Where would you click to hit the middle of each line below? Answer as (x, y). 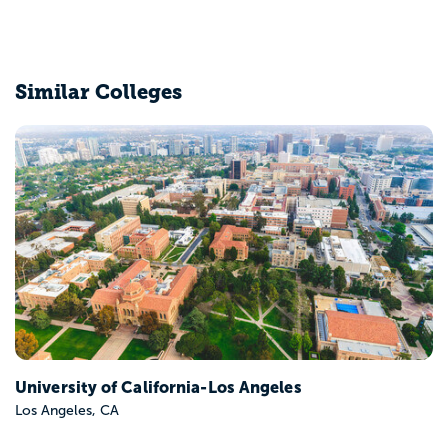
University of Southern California (146, 173)
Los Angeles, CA (67, 197)
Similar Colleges (98, 91)
